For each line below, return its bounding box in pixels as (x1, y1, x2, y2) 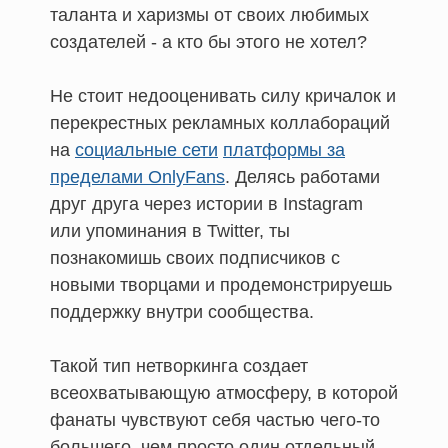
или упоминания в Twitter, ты (50, 220, 290, 241)
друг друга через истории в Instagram (50, 193, 363, 214)
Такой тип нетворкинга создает (50, 355, 308, 376)
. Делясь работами (225, 166, 380, 187)
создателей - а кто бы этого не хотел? (50, 31, 367, 52)
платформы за (223, 139, 345, 160)
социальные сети (75, 139, 218, 160)
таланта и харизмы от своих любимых (50, 4, 369, 25)
